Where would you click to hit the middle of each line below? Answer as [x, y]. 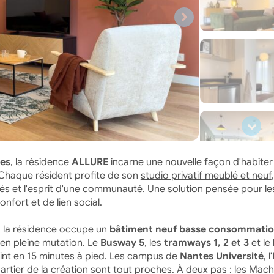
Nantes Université [221, 256]
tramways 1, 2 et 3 [206, 243]
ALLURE [90, 162]
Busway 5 [122, 243]
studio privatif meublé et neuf [206, 175]
